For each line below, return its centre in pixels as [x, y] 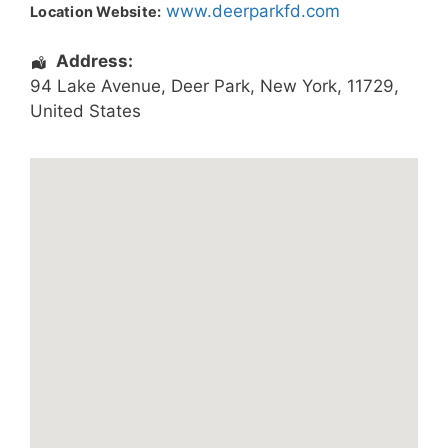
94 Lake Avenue [95, 86]
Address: [94, 61]
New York [298, 86]
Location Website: [96, 11]
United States [85, 111]
